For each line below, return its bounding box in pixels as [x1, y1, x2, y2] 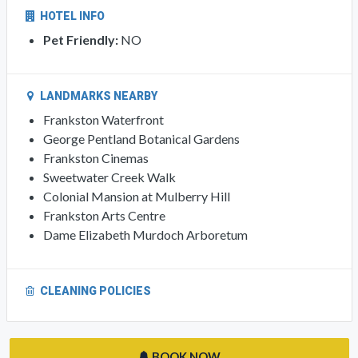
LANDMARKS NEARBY [37, 228, 157, 241]
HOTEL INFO [37, 148, 105, 161]
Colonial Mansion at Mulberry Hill [42, 327, 230, 343]
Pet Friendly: [42, 170, 118, 186]
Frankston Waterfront [42, 250, 164, 266]
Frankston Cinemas [42, 288, 149, 304]
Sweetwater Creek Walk [42, 308, 176, 324]
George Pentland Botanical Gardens [42, 269, 240, 285]
